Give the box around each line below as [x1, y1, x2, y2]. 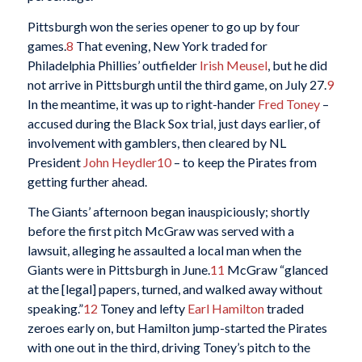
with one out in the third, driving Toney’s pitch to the [27, 339, 310, 356]
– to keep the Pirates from [170, 154, 317, 170]
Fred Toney [257, 95, 320, 112]
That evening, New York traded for [73, 37, 267, 53]
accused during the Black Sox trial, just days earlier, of [27, 115, 321, 131]
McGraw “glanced [224, 262, 328, 278]
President [27, 154, 83, 170]
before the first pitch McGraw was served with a [27, 223, 294, 239]
